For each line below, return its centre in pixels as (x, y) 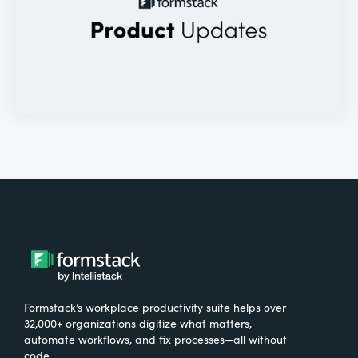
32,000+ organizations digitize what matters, (138, 323)
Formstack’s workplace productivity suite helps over (155, 307)
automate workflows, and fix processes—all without (155, 339)
